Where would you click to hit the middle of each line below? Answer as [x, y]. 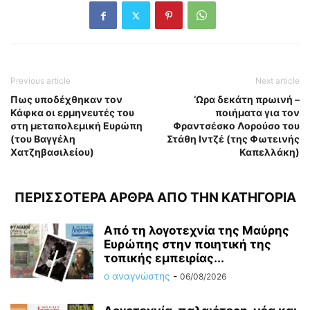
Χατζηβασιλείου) [52, 152]
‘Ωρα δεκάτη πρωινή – [247, 100]
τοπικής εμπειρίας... [164, 258]
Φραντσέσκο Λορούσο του [236, 126]
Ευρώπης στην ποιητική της [188, 245]
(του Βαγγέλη [43, 139]
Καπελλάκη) [270, 152]
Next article [277, 81]
